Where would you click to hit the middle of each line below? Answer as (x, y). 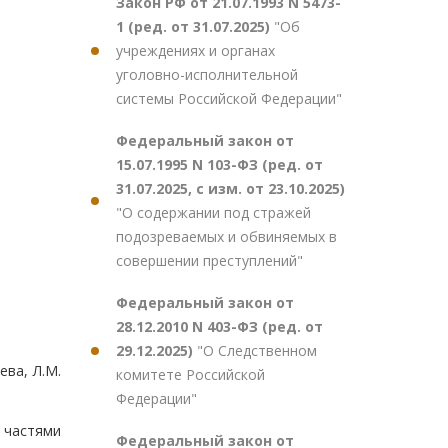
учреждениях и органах (195, 50)
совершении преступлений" (209, 260)
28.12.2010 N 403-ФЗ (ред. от (219, 326)
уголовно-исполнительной (207, 74)
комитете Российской (190, 374)
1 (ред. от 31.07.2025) (195, 26)
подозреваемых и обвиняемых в (226, 236)
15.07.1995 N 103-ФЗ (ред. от (219, 164)
